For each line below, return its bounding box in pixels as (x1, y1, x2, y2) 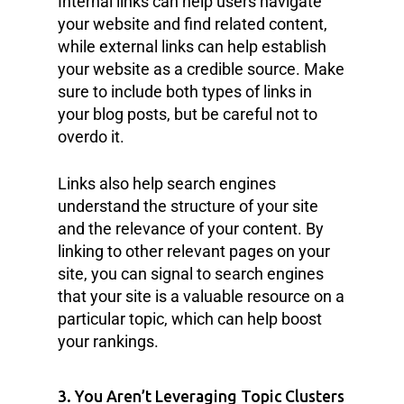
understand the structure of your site (58, 196, 318, 216)
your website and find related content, (58, 14, 327, 33)
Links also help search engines (58, 173, 276, 193)
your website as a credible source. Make (58, 59, 344, 78)
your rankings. (58, 331, 159, 351)
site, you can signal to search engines (58, 263, 324, 283)
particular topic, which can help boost (58, 308, 322, 328)
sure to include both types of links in (58, 81, 312, 101)
